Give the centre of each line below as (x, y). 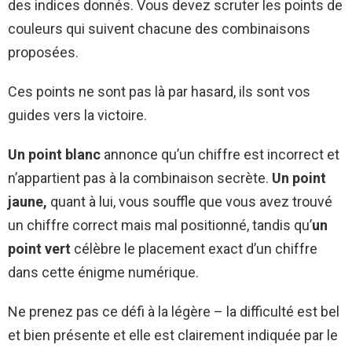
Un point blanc (56, 155)
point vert (39, 249)
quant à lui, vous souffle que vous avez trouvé (190, 202)
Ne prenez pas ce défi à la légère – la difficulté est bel (174, 312)
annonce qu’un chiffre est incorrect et (222, 155)
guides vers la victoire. (77, 115)
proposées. (43, 53)
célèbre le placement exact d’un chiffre (194, 249)
